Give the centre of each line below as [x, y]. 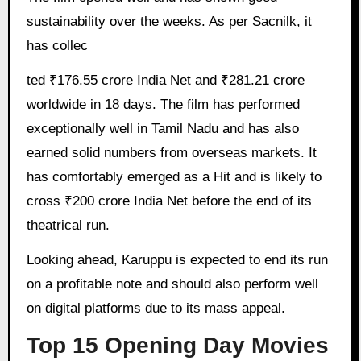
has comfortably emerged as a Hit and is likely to [174, 177]
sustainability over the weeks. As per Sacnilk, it [169, 22]
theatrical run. [68, 226]
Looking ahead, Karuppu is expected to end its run [177, 260]
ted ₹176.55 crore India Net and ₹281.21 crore [165, 81]
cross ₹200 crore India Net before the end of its [169, 201]
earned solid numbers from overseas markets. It [171, 153]
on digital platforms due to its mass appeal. [156, 309]
